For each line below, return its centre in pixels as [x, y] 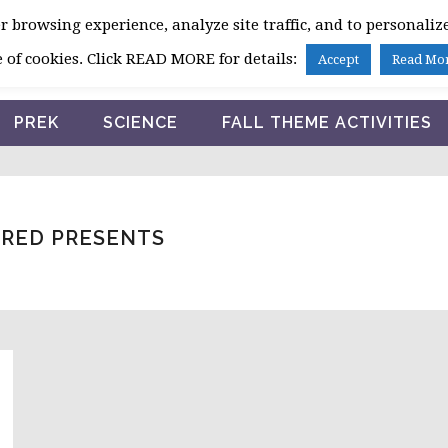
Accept [338, 60]
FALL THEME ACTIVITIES [326, 122]
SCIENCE [140, 122]
